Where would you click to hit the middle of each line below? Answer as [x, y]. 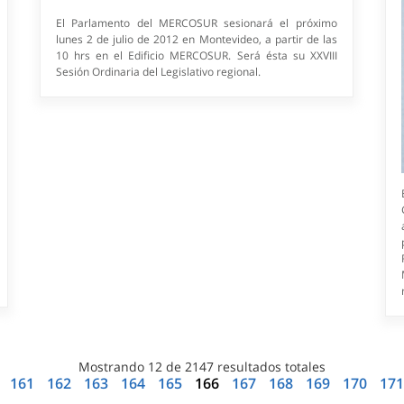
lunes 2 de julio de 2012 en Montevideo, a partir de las [197, 40]
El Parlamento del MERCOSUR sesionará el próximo [197, 23]
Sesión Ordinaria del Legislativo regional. [159, 72]
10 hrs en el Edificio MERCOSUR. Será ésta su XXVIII [197, 56]
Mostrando [113, 367]
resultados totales [269, 367]
